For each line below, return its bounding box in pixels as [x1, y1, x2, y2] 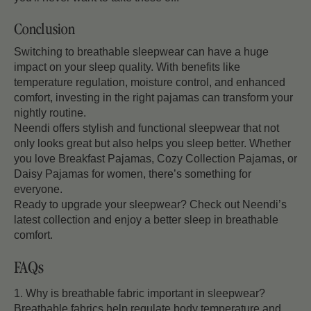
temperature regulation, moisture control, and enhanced [14, 76, 285, 89]
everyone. [14, 183, 62, 196]
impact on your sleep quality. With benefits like [14, 61, 240, 74]
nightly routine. [14, 107, 86, 119]
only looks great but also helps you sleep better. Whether [14, 137, 291, 150]
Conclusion [14, 23, 75, 38]
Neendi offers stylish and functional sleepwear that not [14, 122, 279, 135]
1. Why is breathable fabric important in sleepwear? [14, 287, 265, 300]
